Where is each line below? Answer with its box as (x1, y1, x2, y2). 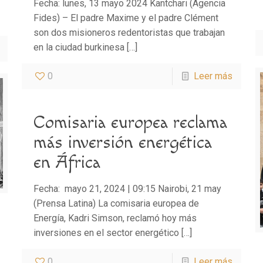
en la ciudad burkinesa (33, 42, 124, 53)
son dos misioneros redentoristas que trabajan (33, 27, 225, 39)
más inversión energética (33, 132, 212, 154)
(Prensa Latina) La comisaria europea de (33, 198, 199, 210)
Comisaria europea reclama (33, 112, 227, 134)
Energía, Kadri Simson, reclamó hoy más (33, 213, 197, 224)
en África (33, 152, 100, 174)
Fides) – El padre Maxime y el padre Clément (33, 12, 218, 24)
